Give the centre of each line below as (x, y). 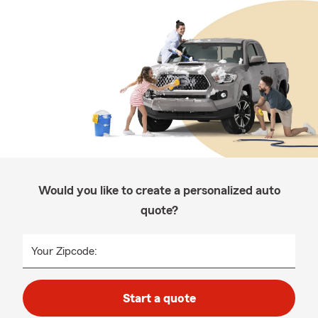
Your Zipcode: (64, 251)
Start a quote (159, 298)
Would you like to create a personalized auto (159, 190)
